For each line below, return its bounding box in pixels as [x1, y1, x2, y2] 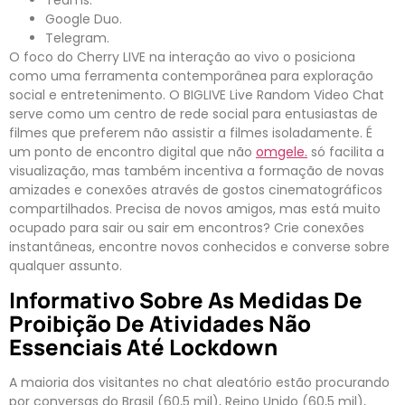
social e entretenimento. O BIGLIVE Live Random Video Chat [9, 85, 384, 104]
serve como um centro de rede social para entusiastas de [9, 104, 378, 123]
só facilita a [307, 142, 384, 161]
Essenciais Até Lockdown [9, 331, 278, 362]
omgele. [256, 142, 307, 161]
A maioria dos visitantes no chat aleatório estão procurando [9, 372, 390, 391]
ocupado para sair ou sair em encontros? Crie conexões [9, 218, 364, 237]
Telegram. [45, 28, 109, 47]
